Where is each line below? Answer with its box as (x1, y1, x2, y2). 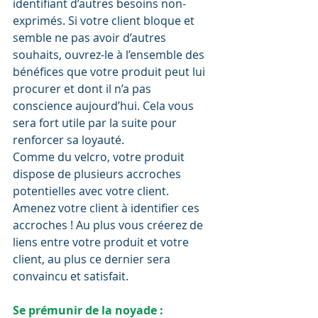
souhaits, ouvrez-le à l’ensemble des (13, 47, 207, 63)
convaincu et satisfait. (13, 268, 131, 285)
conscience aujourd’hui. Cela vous (13, 98, 197, 114)
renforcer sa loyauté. (13, 132, 127, 148)
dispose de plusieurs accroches (13, 166, 184, 182)
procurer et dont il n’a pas (13, 81, 154, 97)
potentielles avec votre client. (13, 183, 172, 199)
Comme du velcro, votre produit (13, 149, 187, 165)
